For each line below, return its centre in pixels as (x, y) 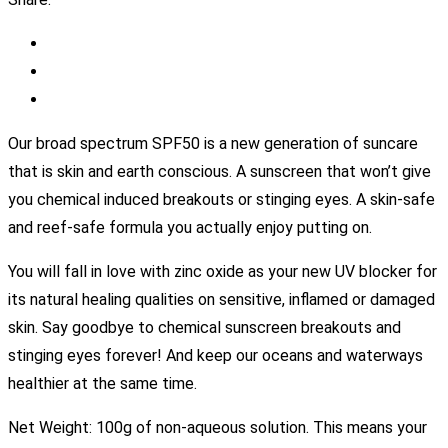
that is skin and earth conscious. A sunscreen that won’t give (219, 172)
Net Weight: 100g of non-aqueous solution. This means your (217, 428)
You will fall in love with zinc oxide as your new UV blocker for (222, 272)
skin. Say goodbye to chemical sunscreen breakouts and (204, 328)
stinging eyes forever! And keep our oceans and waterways (215, 356)
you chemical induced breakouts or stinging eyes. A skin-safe (221, 200)
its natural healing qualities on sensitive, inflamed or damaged (221, 300)
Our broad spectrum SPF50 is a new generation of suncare (213, 144)
